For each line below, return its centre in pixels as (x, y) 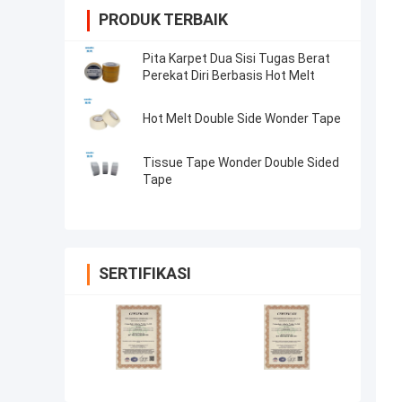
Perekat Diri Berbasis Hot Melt (229, 76)
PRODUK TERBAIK (163, 20)
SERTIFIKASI (145, 274)
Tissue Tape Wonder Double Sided (241, 163)
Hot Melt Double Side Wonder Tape (242, 119)
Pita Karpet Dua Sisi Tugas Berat (236, 59)
